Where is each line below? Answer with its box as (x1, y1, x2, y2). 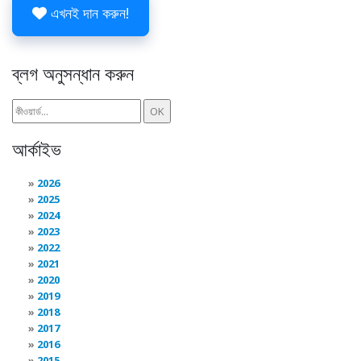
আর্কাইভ (12, 135, 61, 162)
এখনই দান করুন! (47, 2, 129, 23)
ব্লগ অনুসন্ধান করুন (12, 60, 134, 86)
